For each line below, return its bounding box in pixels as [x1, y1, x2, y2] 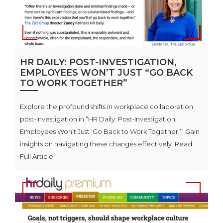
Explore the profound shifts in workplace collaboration [20, 103, 193, 111]
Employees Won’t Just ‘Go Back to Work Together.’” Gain [20, 127, 200, 136]
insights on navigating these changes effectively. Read [20, 140, 192, 148]
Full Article [20, 152, 53, 161]
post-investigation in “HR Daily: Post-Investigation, [20, 115, 177, 123]
